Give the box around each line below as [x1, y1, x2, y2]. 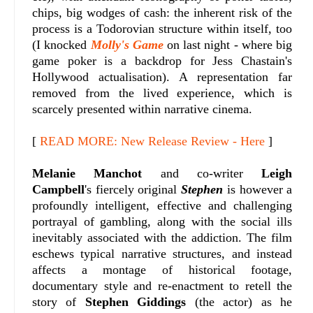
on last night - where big [163, 37, 293, 52]
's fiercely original [85, 182, 182, 196]
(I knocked [32, 37, 91, 52]
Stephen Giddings [85, 294, 187, 309]
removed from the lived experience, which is [32, 85, 293, 100]
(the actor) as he [186, 294, 293, 309]
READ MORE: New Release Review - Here [40, 133, 265, 148]
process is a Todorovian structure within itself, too [32, 21, 293, 36]
